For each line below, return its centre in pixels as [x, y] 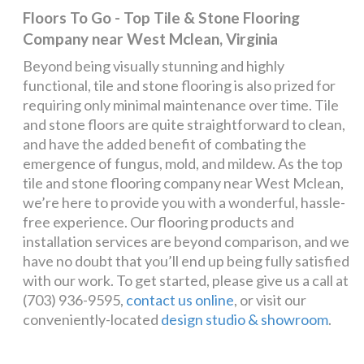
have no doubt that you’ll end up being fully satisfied [186, 261]
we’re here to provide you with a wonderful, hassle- [184, 203]
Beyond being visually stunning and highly [154, 66]
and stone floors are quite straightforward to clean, [184, 125]
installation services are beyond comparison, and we [186, 242]
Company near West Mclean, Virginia [151, 39]
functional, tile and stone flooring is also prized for [180, 86]
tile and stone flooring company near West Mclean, [184, 183]
